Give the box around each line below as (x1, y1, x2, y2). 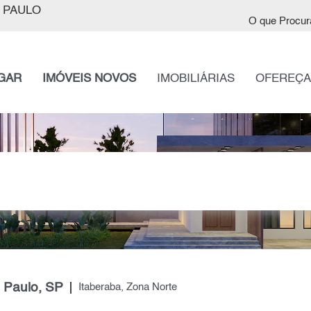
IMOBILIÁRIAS (156, 73, 235, 85)
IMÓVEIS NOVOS (42, 73, 136, 85)
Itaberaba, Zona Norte (78, 283, 177, 293)
